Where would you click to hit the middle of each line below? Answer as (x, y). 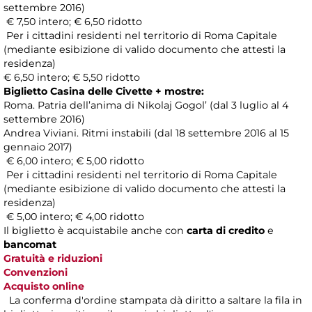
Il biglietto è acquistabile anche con (95, 231)
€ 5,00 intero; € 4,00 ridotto (74, 217)
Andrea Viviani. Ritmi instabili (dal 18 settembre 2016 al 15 (146, 133)
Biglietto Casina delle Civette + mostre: (104, 92)
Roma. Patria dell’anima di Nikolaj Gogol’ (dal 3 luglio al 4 (146, 106)
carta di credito (226, 231)
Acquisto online (44, 287)
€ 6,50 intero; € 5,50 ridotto (72, 78)
